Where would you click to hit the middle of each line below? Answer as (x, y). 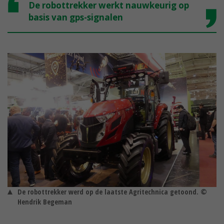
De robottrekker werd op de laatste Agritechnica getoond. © (112, 192)
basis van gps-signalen (76, 17)
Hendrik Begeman (45, 202)
